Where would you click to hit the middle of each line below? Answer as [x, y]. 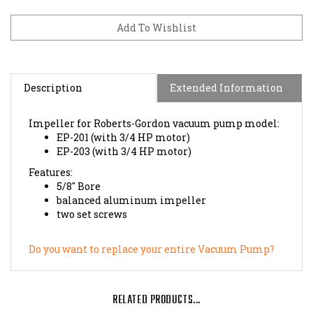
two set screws [92, 201]
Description [53, 74]
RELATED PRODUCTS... [156, 287]
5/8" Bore [79, 173]
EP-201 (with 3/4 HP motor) [123, 124]
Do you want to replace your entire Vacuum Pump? [152, 235]
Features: [51, 159]
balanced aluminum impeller [131, 187]
